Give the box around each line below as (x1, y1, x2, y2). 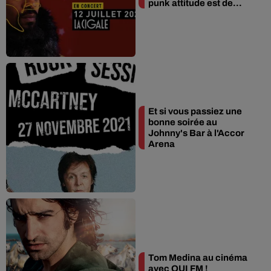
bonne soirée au (148, 117, 217, 127)
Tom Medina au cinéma (148, 253, 247, 263)
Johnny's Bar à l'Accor (148, 128, 244, 138)
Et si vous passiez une (148, 106, 242, 116)
